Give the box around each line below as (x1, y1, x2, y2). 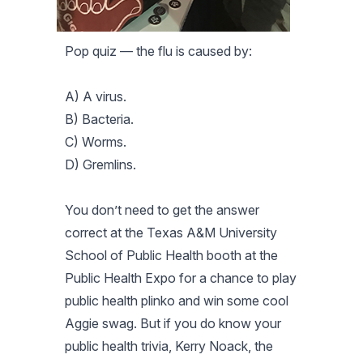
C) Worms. (65, 133, 126, 150)
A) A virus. (65, 88, 126, 105)
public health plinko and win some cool (65, 292, 288, 309)
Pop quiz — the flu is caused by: (65, 42, 252, 59)
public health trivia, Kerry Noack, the (65, 337, 273, 354)
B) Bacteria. (65, 110, 134, 127)
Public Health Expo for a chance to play (65, 269, 297, 286)
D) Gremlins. (65, 156, 136, 173)
